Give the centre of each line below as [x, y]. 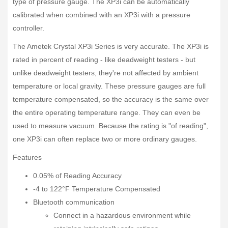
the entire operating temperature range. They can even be [107, 112]
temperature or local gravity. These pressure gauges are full [109, 86]
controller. [28, 28]
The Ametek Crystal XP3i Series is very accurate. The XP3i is [111, 46]
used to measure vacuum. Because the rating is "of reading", [110, 126]
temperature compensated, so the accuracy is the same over [111, 99]
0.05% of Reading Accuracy [77, 176]
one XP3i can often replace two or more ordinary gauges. [105, 139]
